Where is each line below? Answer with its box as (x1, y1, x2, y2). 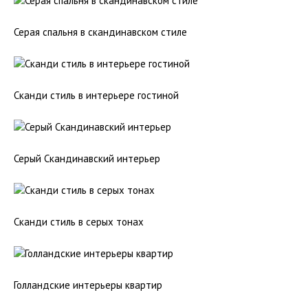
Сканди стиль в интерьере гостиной (14, 89, 179, 102)
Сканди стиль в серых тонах (14, 215, 144, 228)
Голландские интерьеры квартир (14, 278, 162, 291)
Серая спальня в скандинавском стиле (14, 25, 187, 38)
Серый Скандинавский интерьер (14, 152, 160, 165)
